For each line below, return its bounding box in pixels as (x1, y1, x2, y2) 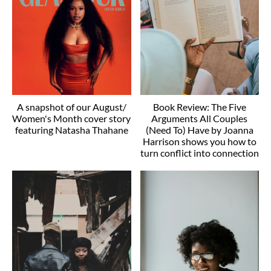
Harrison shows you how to (142, 135, 256, 148)
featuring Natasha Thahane (15, 124, 128, 136)
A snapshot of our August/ (16, 101, 126, 113)
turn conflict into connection (140, 147, 259, 159)
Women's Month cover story (12, 113, 131, 125)
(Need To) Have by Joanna (145, 124, 253, 136)
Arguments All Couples (151, 113, 248, 125)
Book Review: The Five (152, 101, 246, 113)
